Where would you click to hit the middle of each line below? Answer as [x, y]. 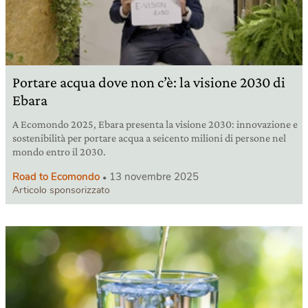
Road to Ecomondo [56, 176]
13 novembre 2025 [154, 176]
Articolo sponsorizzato [61, 190]
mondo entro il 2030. [59, 151]
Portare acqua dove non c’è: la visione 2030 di [149, 82]
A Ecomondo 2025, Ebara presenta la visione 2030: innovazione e [155, 124]
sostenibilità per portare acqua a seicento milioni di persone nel [149, 137]
